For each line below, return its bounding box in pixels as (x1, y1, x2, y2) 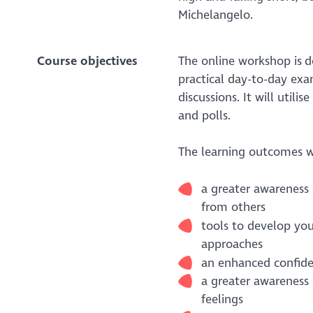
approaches (201, 236, 263, 252)
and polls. (177, 108, 231, 123)
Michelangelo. (177, 7, 253, 22)
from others (201, 199, 265, 214)
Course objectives (36, 53, 138, 68)
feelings (201, 291, 243, 307)
